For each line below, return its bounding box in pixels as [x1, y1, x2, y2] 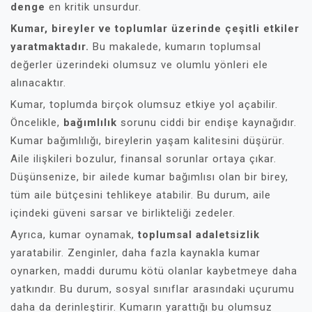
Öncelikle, [10, 116, 63, 129]
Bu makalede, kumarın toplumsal [89, 40, 261, 53]
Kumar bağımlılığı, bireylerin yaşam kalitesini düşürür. [10, 134, 285, 147]
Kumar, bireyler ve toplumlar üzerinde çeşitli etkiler [10, 22, 299, 35]
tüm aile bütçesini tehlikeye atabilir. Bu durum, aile [10, 189, 271, 201]
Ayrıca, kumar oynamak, [10, 228, 138, 241]
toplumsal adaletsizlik [138, 228, 260, 241]
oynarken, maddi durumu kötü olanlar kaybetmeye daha [10, 265, 297, 277]
